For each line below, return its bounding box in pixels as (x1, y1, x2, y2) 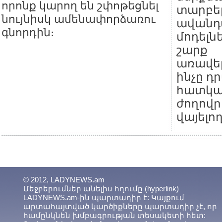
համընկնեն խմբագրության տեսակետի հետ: (23, 211, 206, 220)
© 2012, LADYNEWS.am (23, 175, 105, 184)
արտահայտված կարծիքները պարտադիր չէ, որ (23, 202, 217, 211)
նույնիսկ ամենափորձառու (1, 13, 156, 25)
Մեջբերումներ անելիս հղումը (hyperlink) (23, 184, 179, 193)
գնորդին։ (1, 26, 54, 39)
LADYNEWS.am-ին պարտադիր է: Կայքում (23, 193, 184, 202)
